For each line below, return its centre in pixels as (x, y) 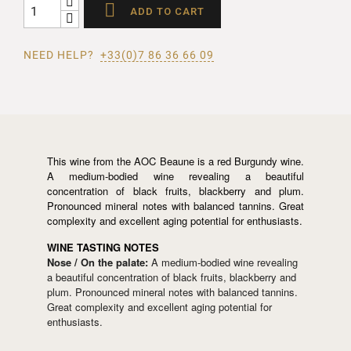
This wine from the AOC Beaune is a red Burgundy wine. (175, 161)
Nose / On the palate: (98, 262)
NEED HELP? (62, 55)
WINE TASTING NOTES (103, 248)
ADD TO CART (168, 11)
